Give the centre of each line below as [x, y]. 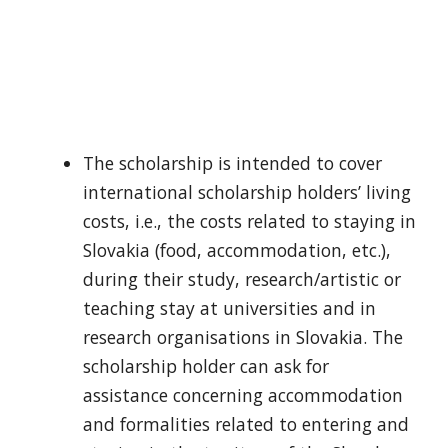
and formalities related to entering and [245, 423]
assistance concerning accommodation [242, 394]
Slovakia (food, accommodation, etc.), [236, 249]
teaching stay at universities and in [229, 307]
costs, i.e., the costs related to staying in [249, 220]
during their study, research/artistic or [241, 278]
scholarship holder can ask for [205, 365]
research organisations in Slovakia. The [242, 336]
